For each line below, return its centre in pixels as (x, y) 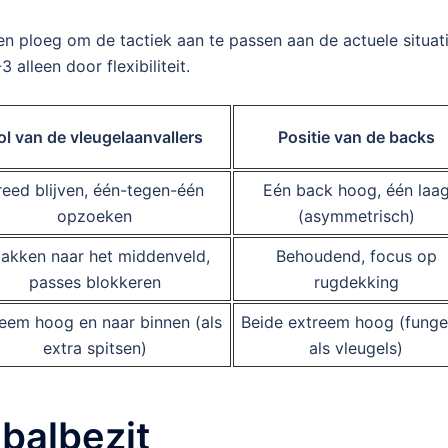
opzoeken (94, 215)
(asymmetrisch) (356, 215)
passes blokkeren (94, 281)
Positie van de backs (356, 136)
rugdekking (356, 281)
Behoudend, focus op (356, 255)
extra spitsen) (94, 347)
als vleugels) (356, 347)
